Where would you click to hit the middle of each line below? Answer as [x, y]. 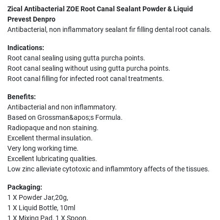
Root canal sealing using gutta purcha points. [76, 58]
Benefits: [22, 97]
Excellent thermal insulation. [50, 138]
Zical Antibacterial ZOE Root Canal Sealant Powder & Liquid [100, 9]
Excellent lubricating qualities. [52, 159]
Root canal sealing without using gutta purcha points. [89, 69]
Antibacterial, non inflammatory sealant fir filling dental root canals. [110, 30]
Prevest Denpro [31, 19]
